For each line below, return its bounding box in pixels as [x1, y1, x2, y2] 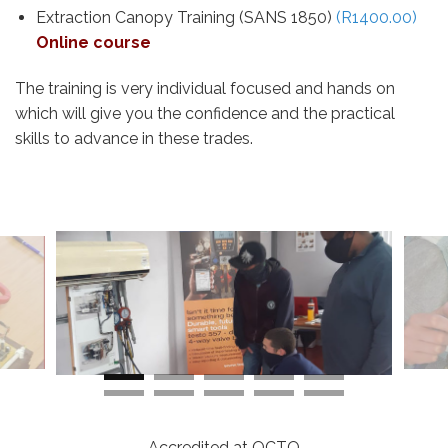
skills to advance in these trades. [15, 128, 253, 148]
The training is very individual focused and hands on [15, 78, 395, 98]
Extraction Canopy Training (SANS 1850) [35, 7, 336, 27]
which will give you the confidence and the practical [15, 103, 395, 123]
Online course [35, 32, 151, 52]
